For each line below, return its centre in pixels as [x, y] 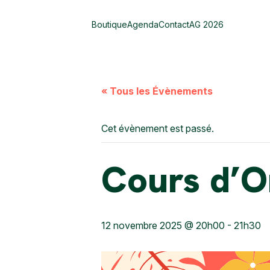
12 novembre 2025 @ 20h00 [163, 225]
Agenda [143, 24]
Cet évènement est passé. [158, 128]
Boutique [109, 24]
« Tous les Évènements [157, 91]
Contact [174, 24]
